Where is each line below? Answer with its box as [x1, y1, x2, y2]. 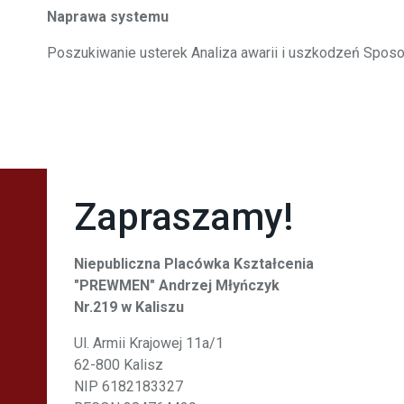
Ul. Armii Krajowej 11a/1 [74, 335, 224, 352]
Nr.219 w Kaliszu [74, 298, 184, 316]
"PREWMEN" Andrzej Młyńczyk [74, 277, 280, 294]
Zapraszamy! [74, 195, 294, 239]
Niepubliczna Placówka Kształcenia [74, 255, 314, 272]
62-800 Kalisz [74, 356, 163, 373]
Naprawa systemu [47, 8, 169, 25]
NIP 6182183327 [74, 378, 183, 395]
